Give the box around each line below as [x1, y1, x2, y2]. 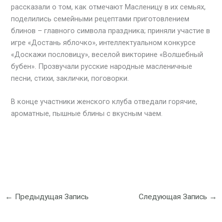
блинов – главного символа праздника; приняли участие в [11, 26, 211, 35]
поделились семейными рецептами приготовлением [11, 14, 190, 23]
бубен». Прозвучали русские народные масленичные [11, 61, 193, 71]
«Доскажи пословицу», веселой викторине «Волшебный [11, 50, 204, 59]
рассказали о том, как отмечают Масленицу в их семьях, [11, 2, 206, 11]
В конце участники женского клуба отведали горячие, [11, 97, 198, 107]
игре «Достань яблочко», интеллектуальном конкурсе [11, 38, 196, 47]
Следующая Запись [139, 192, 210, 201]
